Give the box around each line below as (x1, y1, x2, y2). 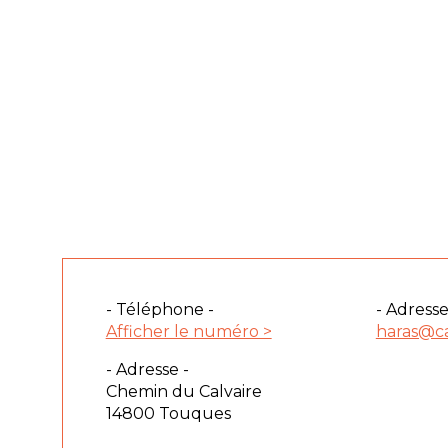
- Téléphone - (105, 300, 214, 319)
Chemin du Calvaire (105, 382, 262, 401)
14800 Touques (105, 404, 231, 423)
